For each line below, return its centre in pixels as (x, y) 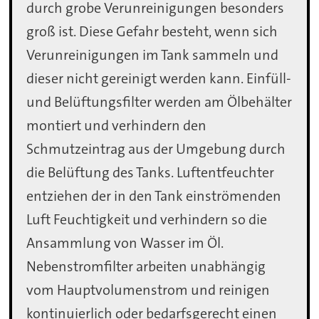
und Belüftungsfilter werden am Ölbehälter (159, 102)
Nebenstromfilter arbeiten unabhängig (146, 267)
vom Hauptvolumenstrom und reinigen (148, 290)
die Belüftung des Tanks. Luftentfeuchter (151, 173)
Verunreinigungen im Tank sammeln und (153, 55)
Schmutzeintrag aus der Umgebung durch (156, 149)
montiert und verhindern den (117, 126)
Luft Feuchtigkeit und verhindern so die (147, 220)
